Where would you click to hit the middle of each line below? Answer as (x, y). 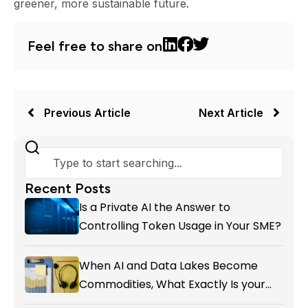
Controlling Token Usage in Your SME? (180, 225)
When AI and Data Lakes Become (168, 265)
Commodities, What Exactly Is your (172, 284)
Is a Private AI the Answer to (154, 207)
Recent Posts (68, 188)
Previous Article (87, 112)
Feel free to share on (95, 46)
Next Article (231, 112)
